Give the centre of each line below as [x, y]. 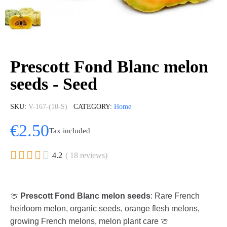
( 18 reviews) [86, 155]
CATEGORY [92, 107]
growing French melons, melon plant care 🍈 [89, 221]
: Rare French [175, 196]
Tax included [70, 130]
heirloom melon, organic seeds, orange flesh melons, [105, 209]
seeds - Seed [54, 84]
